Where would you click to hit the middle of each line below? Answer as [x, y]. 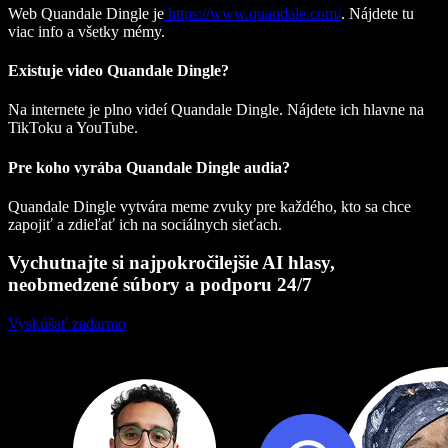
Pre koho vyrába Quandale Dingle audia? [149, 167]
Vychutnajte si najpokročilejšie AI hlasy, [171, 263]
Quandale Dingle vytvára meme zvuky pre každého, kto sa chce [209, 206]
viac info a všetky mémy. [86, 31]
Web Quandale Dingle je [86, 13]
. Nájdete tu [377, 13]
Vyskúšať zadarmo [67, 324]
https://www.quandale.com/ [252, 13]
